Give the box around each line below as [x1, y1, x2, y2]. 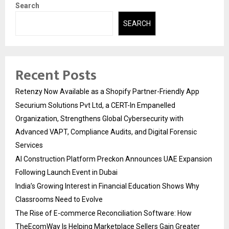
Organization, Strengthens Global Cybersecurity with [15, 114, 184, 123]
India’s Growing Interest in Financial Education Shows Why [15, 182, 199, 191]
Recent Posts [15, 63, 97, 88]
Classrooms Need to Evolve [15, 195, 103, 204]
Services [15, 141, 43, 150]
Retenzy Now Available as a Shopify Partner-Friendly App [15, 87, 199, 96]
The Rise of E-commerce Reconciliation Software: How [15, 209, 192, 218]
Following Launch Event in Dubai [15, 168, 118, 177]
